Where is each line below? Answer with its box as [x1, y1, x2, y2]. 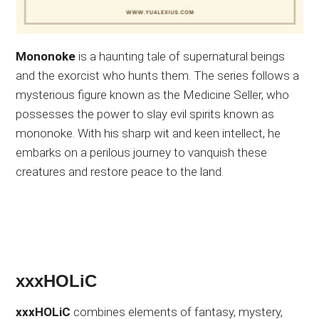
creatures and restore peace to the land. [16, 164, 224, 179]
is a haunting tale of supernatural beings [75, 49, 286, 64]
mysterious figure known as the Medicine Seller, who [16, 88, 290, 103]
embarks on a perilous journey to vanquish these [16, 145, 268, 160]
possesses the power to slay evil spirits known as [16, 107, 275, 122]
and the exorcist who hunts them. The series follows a [16, 68, 300, 83]
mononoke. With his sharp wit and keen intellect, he [16, 126, 281, 141]
